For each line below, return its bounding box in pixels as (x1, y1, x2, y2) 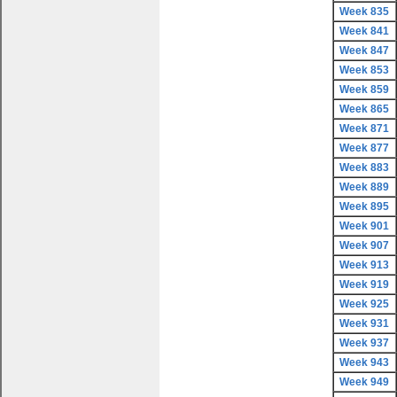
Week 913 (339, 259, 390, 271)
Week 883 (339, 161, 390, 174)
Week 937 (339, 337, 390, 349)
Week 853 (339, 64, 390, 76)
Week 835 (339, 5, 390, 18)
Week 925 (339, 298, 390, 310)
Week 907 (339, 239, 390, 252)
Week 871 (339, 122, 390, 135)
